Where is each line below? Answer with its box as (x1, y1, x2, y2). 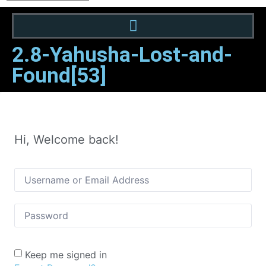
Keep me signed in (25, 248, 107, 261)
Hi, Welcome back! (14, 132, 119, 147)
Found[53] (12, 64, 106, 88)
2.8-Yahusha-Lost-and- (12, 43, 232, 68)
